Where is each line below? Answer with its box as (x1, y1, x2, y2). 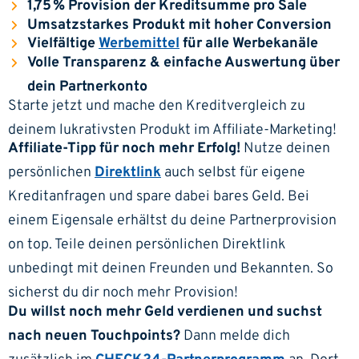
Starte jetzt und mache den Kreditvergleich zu (8, 96, 305, 115)
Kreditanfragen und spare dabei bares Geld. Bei (8, 188, 309, 207)
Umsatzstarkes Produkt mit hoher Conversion (27, 15, 332, 34)
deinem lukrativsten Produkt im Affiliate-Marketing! (8, 120, 337, 139)
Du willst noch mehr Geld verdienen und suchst (8, 302, 322, 321)
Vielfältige (27, 34, 99, 54)
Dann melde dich (180, 326, 290, 345)
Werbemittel (99, 34, 179, 54)
